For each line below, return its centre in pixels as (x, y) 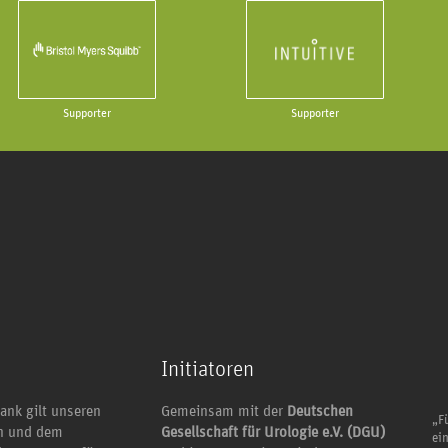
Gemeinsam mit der (223, 411)
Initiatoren (207, 369)
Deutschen (319, 411)
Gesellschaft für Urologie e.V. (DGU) (272, 432)
